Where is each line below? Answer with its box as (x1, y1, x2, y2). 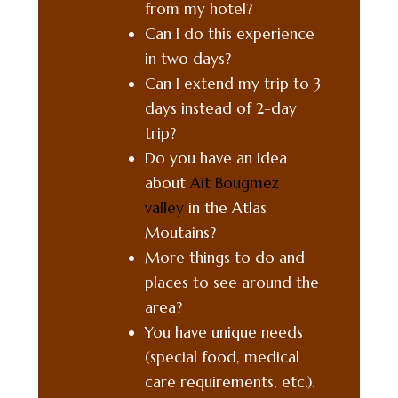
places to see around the (145, 272, 319, 292)
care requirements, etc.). (145, 371, 314, 392)
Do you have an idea (145, 147, 287, 168)
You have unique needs (145, 322, 303, 342)
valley (145, 197, 184, 218)
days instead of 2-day (145, 98, 297, 118)
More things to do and (145, 247, 305, 267)
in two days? (145, 48, 235, 68)
